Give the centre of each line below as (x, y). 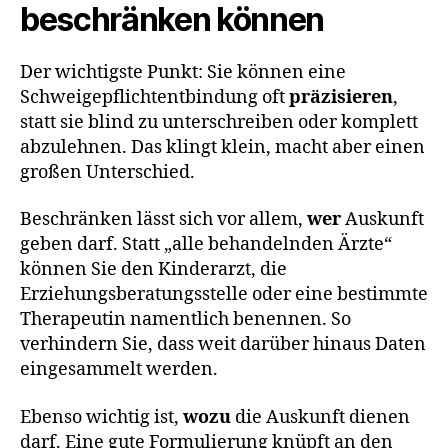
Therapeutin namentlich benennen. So (185, 320)
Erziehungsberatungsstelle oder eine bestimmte (224, 295)
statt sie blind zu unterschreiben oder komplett (219, 122)
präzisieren (341, 97)
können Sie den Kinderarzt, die (153, 270)
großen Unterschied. (107, 172)
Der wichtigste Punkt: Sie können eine (183, 72)
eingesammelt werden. (119, 370)
